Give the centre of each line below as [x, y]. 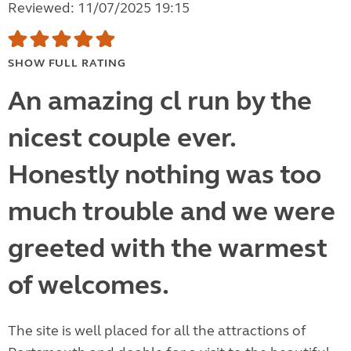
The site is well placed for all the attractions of [157, 331]
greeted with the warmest [167, 249]
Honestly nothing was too [165, 175]
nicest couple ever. [121, 138]
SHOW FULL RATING [67, 63]
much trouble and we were [172, 212]
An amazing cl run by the [160, 101]
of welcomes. [89, 286]
